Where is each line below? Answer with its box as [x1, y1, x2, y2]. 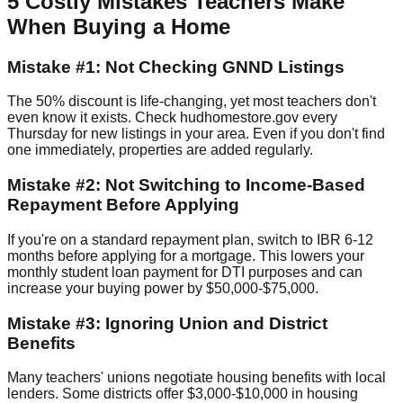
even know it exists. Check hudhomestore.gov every [7, 110, 337, 126]
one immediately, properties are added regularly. [7, 142, 313, 158]
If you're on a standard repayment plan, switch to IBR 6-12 [7, 231, 373, 247]
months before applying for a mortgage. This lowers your [7, 247, 364, 264]
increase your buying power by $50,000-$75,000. [7, 280, 318, 296]
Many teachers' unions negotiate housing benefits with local [7, 370, 386, 386]
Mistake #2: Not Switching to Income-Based [7, 175, 365, 195]
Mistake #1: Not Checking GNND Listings [7, 57, 345, 76]
